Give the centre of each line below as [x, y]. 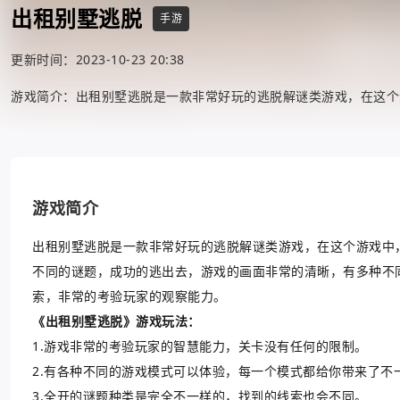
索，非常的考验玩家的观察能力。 [129, 296]
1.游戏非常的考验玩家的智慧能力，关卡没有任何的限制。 [200, 346]
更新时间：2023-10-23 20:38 [98, 59]
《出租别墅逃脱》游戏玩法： [117, 321]
